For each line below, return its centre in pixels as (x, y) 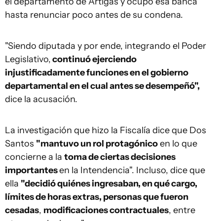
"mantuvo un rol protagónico (97, 144)
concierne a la (35, 157)
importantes (32, 170)
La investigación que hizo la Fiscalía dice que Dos (106, 130)
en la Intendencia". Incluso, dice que (132, 170)
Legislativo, (28, 59)
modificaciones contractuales (106, 210)
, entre (182, 210)
